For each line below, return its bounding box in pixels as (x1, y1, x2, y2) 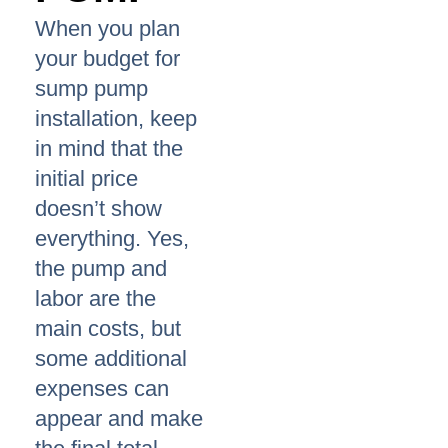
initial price (35, 166, 138, 192)
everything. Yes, (35, 226, 189, 252)
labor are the (35, 286, 156, 312)
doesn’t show (35, 196, 162, 222)
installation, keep (35, 106, 197, 132)
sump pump (35, 76, 148, 102)
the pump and (35, 256, 167, 282)
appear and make (35, 406, 203, 432)
